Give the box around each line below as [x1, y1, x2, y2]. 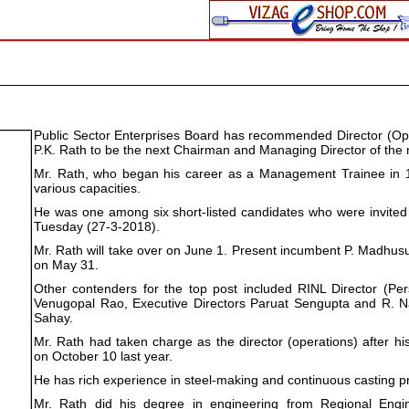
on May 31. [34, 257, 99, 272]
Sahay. [34, 310, 73, 325]
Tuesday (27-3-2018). [34, 219, 160, 234]
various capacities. [34, 181, 141, 195]
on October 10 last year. [34, 349, 173, 363]
